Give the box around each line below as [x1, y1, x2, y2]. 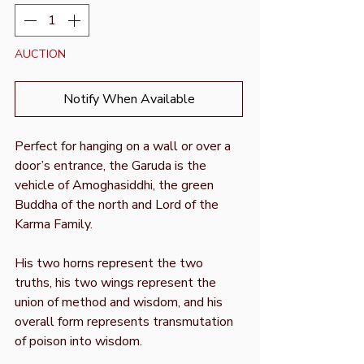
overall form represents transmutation [15, 312, 233, 331]
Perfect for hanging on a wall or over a [15, 136, 231, 155]
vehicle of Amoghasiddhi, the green [15, 175, 214, 194]
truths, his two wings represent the [15, 273, 216, 292]
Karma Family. [15, 214, 93, 233]
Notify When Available [63, 89, 195, 108]
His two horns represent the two [15, 253, 203, 272]
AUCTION [15, 45, 66, 62]
